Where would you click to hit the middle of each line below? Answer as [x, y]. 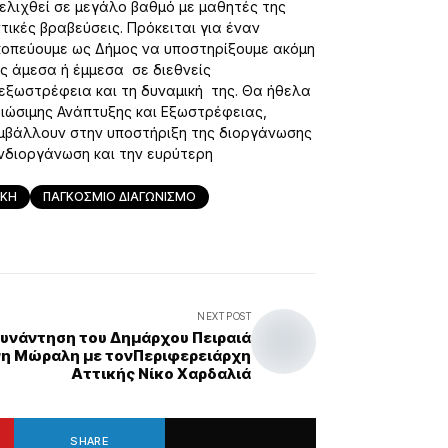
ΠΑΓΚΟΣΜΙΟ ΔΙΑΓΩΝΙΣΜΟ [119, 196]
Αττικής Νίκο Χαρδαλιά [161, 373]
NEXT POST [224, 316]
